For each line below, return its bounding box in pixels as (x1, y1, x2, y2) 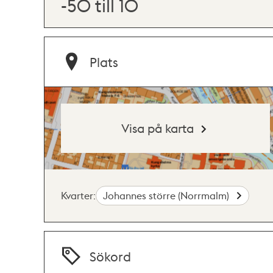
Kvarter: (61, 188, 96, 202)
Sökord (90, 247, 132, 264)
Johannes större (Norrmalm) (103, 188, 232, 202)
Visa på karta (121, 119, 194, 136)
